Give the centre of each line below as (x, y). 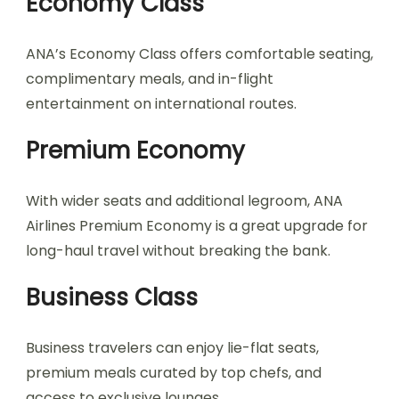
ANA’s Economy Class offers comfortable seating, (199, 54)
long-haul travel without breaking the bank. (178, 251)
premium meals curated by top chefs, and (174, 373)
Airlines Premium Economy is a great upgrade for (197, 226)
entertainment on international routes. (161, 104)
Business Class (112, 297)
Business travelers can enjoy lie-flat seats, (172, 348)
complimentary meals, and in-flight (150, 79)
